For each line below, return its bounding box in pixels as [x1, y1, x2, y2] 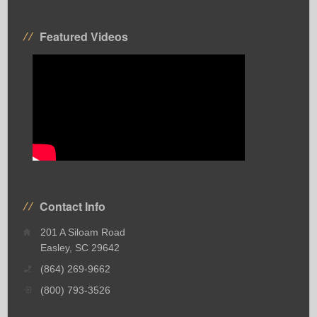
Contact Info [40, 198, 106, 214]
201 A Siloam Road [40, 226, 126, 238]
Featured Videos [40, 28, 129, 45]
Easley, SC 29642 [40, 242, 120, 253]
